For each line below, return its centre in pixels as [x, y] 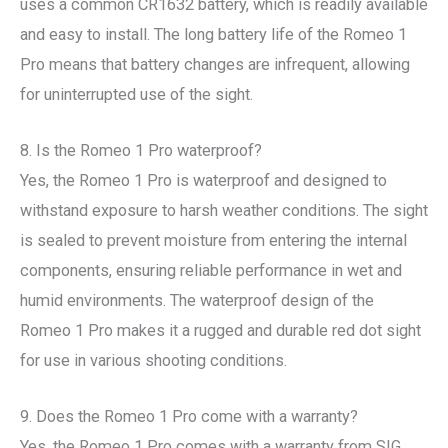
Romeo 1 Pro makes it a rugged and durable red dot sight [220, 331]
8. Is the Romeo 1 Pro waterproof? [141, 151]
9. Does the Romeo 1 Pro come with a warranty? [189, 417]
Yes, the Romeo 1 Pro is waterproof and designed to [203, 181]
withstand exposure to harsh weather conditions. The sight [224, 211]
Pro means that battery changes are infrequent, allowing [215, 64]
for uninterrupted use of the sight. [136, 94]
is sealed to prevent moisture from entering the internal [213, 241]
